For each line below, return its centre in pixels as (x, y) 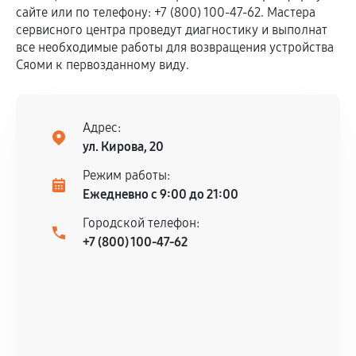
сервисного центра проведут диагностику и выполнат (172, 30)
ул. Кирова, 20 (123, 147)
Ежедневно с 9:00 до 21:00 (161, 194)
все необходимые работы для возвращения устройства (175, 47)
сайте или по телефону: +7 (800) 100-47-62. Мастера (166, 12)
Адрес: (102, 128)
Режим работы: (126, 175)
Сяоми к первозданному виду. (103, 65)
